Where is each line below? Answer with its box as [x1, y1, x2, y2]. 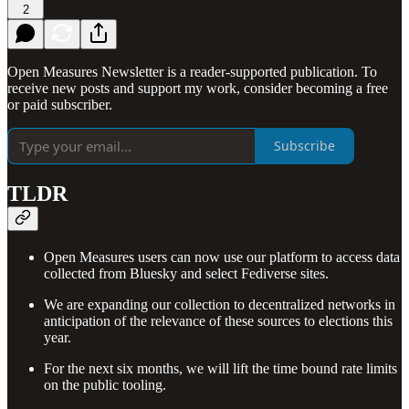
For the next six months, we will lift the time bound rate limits [44, 361, 397, 377]
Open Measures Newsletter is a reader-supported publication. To [7, 63, 377, 79]
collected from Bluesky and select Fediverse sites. [44, 266, 329, 282]
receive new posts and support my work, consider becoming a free [7, 79, 388, 96]
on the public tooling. [44, 377, 166, 393]
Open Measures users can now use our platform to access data [44, 249, 400, 266]
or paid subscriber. [7, 96, 112, 112]
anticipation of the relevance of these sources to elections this [44, 313, 393, 330]
